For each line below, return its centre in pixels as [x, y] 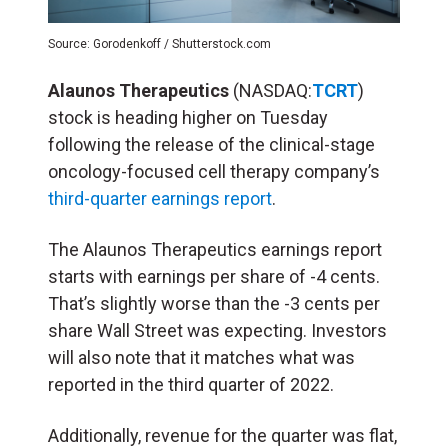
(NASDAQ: [270, 90]
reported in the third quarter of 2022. [191, 384]
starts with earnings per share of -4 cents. [214, 276]
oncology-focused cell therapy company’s [214, 171]
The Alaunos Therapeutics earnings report [215, 249]
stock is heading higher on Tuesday [188, 117]
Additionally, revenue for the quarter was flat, [222, 435]
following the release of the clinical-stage [211, 144]
